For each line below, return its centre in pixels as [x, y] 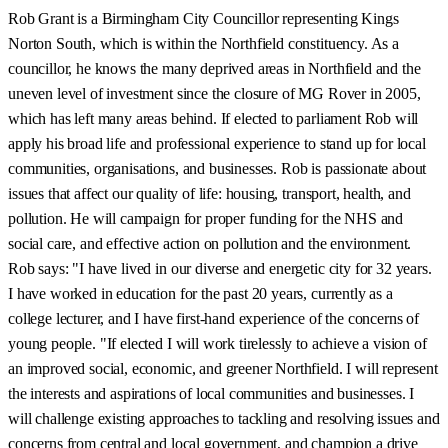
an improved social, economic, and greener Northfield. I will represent [223, 368]
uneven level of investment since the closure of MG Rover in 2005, [214, 93]
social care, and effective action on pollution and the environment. [210, 243]
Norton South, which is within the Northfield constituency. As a [203, 43]
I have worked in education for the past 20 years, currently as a [200, 293]
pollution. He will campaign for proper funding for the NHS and [206, 218]
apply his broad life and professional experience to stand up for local [217, 143]
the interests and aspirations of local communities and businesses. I [211, 393]
